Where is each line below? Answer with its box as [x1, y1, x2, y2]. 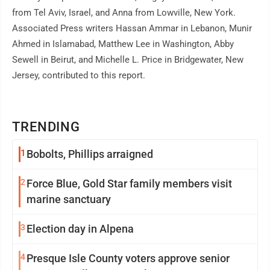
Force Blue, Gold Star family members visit [27, 177, 232, 190]
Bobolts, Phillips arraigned [27, 148, 153, 161]
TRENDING [12, 119, 81, 135]
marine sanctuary [27, 193, 111, 206]
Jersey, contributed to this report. [12, 70, 145, 81]
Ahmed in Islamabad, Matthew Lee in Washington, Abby [12, 39, 234, 50]
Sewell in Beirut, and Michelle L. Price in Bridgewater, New [12, 54, 243, 66]
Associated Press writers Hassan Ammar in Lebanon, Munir [12, 23, 252, 34]
